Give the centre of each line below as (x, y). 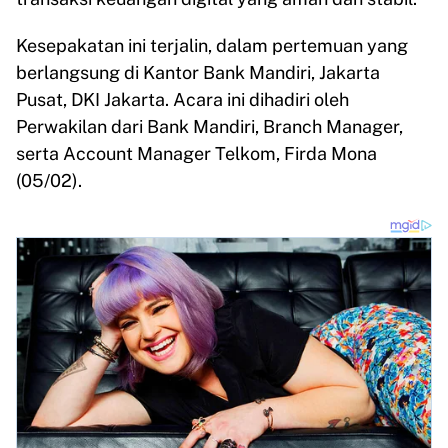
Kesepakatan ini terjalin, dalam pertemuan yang (212, 46)
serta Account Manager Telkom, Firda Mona (196, 154)
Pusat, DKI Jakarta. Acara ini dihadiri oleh (182, 100)
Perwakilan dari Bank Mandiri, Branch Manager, (209, 127)
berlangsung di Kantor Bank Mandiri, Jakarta (198, 73)
